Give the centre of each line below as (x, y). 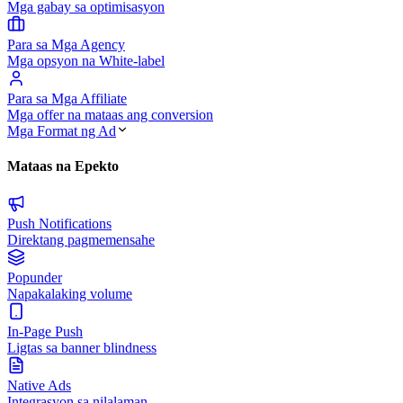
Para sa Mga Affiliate (67, 99)
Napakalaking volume (70, 293)
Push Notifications (59, 223)
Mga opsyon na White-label (86, 61)
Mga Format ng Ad (62, 131)
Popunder (35, 277)
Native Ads (39, 385)
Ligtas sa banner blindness (82, 347)
